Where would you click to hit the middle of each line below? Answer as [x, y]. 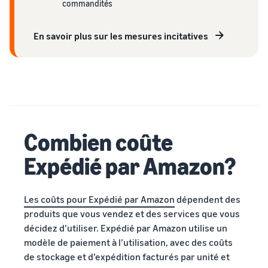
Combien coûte [98, 142]
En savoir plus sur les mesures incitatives [121, 36]
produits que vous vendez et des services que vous [132, 214]
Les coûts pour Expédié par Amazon [99, 199]
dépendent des [208, 199]
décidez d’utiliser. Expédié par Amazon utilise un [126, 228]
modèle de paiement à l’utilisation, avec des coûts [128, 242]
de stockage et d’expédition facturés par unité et [127, 257]
